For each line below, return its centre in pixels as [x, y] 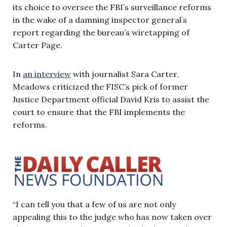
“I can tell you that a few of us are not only [94, 204]
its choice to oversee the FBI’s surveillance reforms [112, 7]
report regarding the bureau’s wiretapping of [101, 32]
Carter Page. [37, 45]
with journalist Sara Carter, [125, 74]
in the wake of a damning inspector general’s [100, 20]
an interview [47, 74]
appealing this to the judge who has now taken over [112, 217]
